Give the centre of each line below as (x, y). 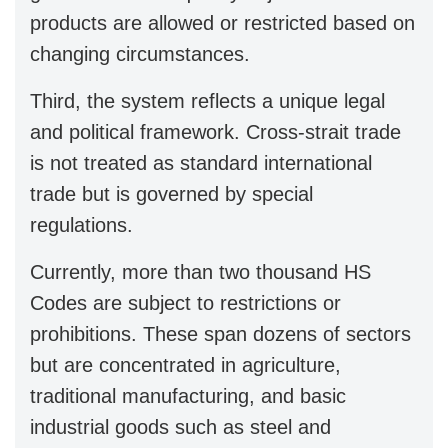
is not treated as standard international (201, 162)
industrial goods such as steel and (180, 426)
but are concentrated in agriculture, (185, 364)
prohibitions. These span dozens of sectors (220, 333)
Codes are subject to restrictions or (185, 302)
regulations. (81, 224)
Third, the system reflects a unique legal (207, 100)
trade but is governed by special (171, 193)
